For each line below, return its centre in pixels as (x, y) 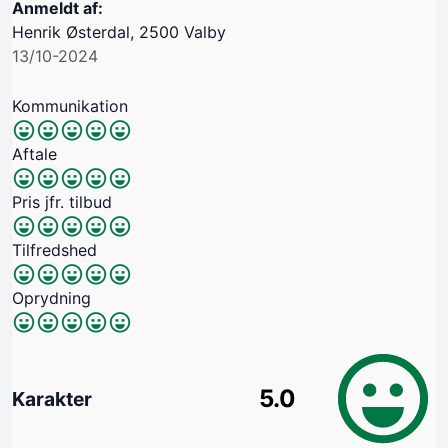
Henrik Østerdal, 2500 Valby (119, 31)
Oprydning (51, 297)
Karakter (52, 399)
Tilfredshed (54, 249)
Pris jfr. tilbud (62, 201)
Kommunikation (70, 105)
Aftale (34, 153)
